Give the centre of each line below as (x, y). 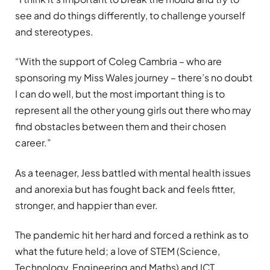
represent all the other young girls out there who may (133, 110)
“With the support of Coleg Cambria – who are (118, 61)
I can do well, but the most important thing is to (120, 94)
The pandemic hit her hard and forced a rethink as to (132, 234)
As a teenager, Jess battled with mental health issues (133, 172)
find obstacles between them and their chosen (121, 127)
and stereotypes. (54, 31)
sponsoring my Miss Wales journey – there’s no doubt (134, 78)
